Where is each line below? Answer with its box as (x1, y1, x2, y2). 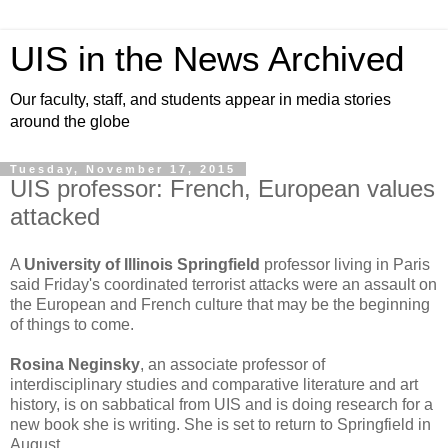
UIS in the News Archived (10, 40, 404, 78)
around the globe (10, 113, 130, 130)
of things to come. (10, 315, 134, 333)
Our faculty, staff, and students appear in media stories (10, 91, 391, 108)
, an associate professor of (140, 355, 325, 373)
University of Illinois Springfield (24, 255, 260, 273)
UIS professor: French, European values (10, 175, 435, 202)
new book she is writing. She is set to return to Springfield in (10, 415, 431, 433)
